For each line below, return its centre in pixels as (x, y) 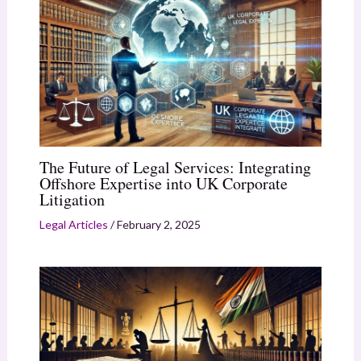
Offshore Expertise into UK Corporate (163, 183)
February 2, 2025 (158, 224)
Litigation (72, 199)
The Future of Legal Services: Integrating (175, 167)
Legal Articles (73, 224)
